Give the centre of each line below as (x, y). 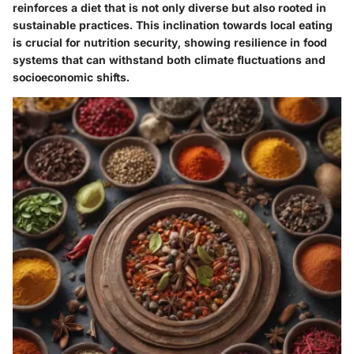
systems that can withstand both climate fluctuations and (169, 59)
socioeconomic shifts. (71, 77)
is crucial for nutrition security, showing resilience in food (170, 42)
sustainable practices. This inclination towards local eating (173, 24)
